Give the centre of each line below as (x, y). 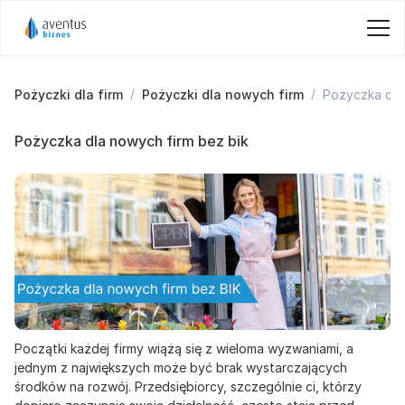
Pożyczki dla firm (69, 94)
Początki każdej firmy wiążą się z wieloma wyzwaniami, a (184, 349)
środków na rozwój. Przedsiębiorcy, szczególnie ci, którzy (188, 387)
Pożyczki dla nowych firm (223, 94)
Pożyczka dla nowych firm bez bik (132, 141)
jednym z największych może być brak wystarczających (181, 368)
